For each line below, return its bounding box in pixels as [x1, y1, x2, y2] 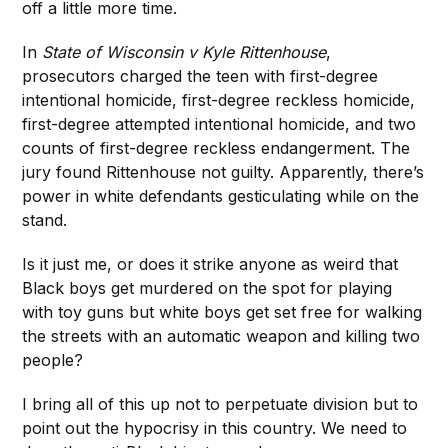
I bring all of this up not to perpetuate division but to [22, 394, 419, 415]
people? [22, 350, 84, 371]
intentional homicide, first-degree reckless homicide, [22, 90, 416, 111]
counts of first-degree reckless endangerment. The [22, 138, 411, 159]
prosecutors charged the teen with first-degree [22, 66, 379, 87]
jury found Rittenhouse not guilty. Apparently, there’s [22, 162, 425, 183]
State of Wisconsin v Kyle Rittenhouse [42, 42, 327, 63]
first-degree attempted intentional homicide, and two [22, 114, 417, 135]
